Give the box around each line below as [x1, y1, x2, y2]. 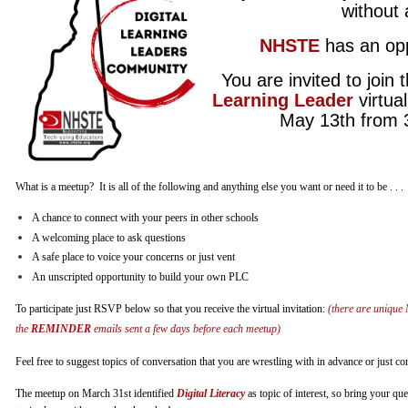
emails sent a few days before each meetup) [91, 321, 280, 335]
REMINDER [31, 321, 91, 335]
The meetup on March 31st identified [15, 386, 174, 400]
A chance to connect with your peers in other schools [32, 211, 259, 224]
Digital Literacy [177, 386, 245, 400]
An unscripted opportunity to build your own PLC [32, 270, 249, 283]
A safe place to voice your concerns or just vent [32, 250, 235, 263]
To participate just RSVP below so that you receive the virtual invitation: [15, 301, 325, 315]
